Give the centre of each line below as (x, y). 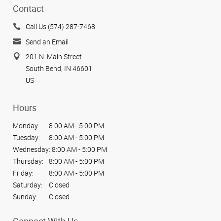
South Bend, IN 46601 (59, 69)
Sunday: (25, 197)
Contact (28, 9)
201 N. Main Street (54, 57)
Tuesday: (26, 138)
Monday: (26, 126)
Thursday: (28, 161)
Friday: (23, 173)
